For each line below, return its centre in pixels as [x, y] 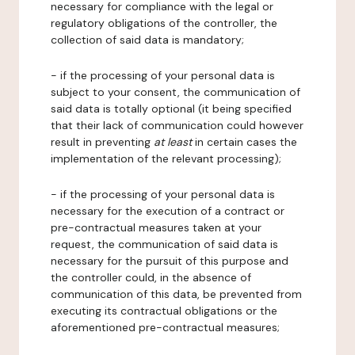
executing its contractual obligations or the [164, 311]
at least [173, 142]
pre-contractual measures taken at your [156, 227]
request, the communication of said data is [164, 244]
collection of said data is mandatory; [147, 40]
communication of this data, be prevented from [176, 294]
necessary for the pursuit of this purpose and [170, 261]
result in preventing [102, 142]
